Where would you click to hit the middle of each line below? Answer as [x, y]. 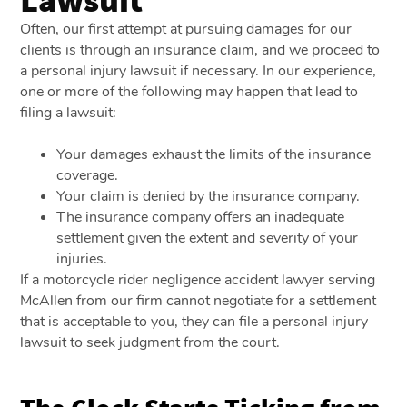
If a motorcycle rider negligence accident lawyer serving [198, 279]
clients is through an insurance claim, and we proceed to [200, 50]
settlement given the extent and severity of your [208, 238]
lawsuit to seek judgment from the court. [150, 342]
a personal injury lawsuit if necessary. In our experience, [199, 70]
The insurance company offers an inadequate [201, 217]
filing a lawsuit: [69, 112]
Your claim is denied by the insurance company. [208, 196]
